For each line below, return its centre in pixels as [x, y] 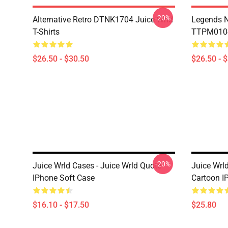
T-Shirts [46, 32]
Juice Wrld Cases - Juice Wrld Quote [97, 166]
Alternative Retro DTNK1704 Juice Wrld [103, 20]
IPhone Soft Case [64, 178]
